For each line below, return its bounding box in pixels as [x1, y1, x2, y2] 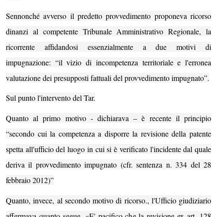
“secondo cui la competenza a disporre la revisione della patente [6, 128, 211, 139]
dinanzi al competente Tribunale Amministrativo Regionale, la [6, 26, 211, 36]
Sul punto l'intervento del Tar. [6, 93, 95, 103]
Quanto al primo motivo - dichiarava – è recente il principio [6, 112, 211, 123]
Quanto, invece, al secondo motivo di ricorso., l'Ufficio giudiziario [6, 195, 211, 205]
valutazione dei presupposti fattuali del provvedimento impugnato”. [6, 72, 209, 83]
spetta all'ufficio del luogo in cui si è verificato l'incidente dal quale [6, 143, 211, 154]
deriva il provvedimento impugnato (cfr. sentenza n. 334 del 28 [6, 159, 211, 170]
